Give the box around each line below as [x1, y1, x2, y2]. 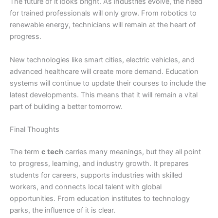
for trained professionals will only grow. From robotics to [10, 9, 197, 18]
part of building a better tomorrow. [10, 102, 123, 111]
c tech [41, 147, 63, 156]
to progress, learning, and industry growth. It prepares [10, 159, 189, 168]
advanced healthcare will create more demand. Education [10, 67, 199, 76]
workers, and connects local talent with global [10, 182, 162, 191]
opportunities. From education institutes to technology [10, 194, 190, 203]
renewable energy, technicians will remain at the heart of [10, 20, 196, 30]
